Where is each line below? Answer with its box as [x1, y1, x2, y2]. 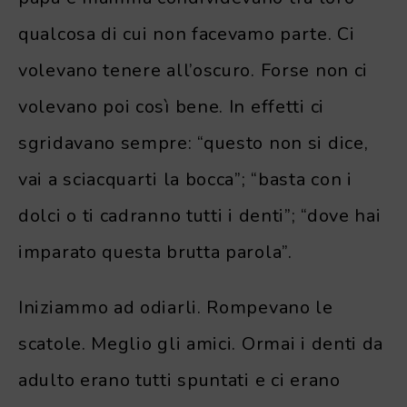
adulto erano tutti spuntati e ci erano [18, 367, 341, 392]
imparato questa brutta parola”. [18, 239, 293, 264]
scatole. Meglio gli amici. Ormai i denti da [18, 331, 384, 356]
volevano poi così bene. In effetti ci [18, 94, 324, 119]
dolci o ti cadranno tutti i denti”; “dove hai [18, 203, 382, 228]
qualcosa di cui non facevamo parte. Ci [18, 21, 355, 46]
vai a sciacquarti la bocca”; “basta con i [18, 166, 352, 192]
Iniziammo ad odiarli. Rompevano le [18, 294, 333, 320]
